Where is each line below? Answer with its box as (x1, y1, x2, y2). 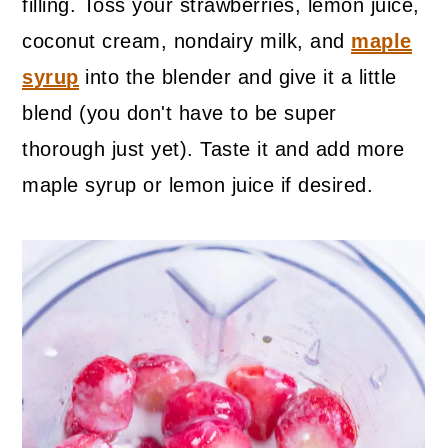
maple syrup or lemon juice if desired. (22, 174, 374, 197)
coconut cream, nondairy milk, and (22, 30, 352, 53)
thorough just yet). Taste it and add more (22, 138, 405, 161)
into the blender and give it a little (78, 66, 397, 89)
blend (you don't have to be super (22, 102, 337, 125)
